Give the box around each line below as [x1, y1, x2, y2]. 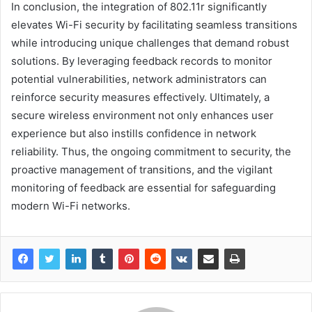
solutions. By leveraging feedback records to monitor [11, 54, 272, 68]
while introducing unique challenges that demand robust [11, 36, 289, 49]
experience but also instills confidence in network [11, 126, 256, 140]
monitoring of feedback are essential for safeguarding [11, 180, 276, 194]
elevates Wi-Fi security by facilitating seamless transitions [11, 17, 297, 31]
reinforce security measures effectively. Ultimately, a [11, 90, 270, 104]
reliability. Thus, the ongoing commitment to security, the [11, 144, 291, 158]
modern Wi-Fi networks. [11, 198, 130, 212]
